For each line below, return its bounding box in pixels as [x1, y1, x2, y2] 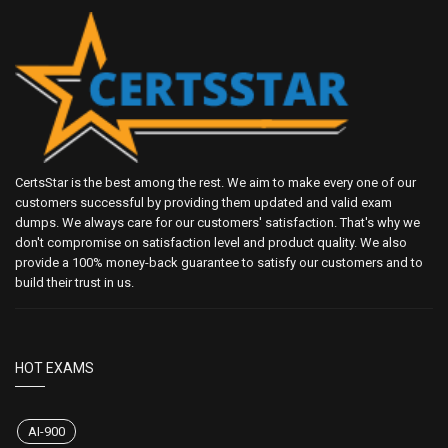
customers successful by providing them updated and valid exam [15, 195, 392, 211]
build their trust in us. [15, 275, 134, 291]
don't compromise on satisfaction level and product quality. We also [15, 235, 407, 251]
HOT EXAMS [15, 360, 94, 377]
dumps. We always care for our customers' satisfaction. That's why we [15, 215, 420, 231]
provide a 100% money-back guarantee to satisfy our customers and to [15, 255, 423, 271]
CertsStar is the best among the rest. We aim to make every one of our [15, 175, 416, 191]
